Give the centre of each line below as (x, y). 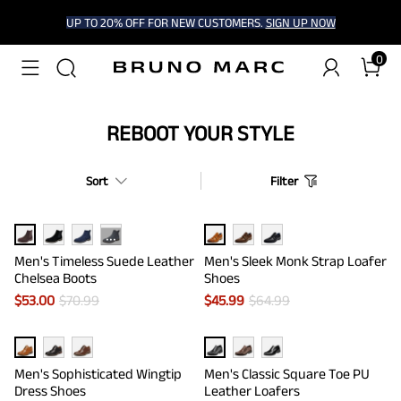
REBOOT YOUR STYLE (200, 133)
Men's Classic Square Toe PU (287, 374)
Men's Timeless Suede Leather (104, 261)
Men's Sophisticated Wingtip (98, 374)
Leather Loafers (252, 391)
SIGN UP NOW (300, 22)
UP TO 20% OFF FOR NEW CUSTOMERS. (166, 22)
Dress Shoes (50, 391)
